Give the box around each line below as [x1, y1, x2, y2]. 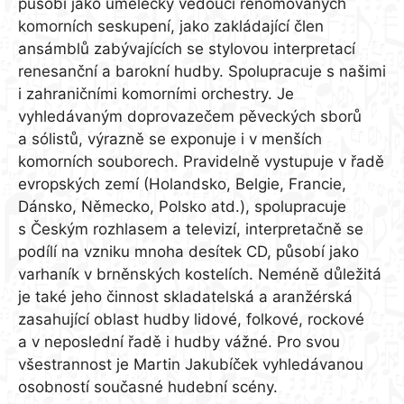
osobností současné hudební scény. [18, 378, 278, 397]
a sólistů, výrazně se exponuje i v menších [18, 130, 322, 149]
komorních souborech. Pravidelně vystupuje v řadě [18, 152, 384, 171]
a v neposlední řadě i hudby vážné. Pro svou [18, 333, 340, 352]
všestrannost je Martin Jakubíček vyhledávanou [18, 355, 363, 374]
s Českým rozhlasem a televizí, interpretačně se [18, 220, 363, 239]
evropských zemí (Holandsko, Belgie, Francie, [18, 175, 346, 194]
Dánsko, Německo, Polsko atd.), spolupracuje [18, 197, 346, 216]
